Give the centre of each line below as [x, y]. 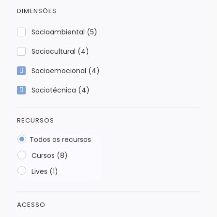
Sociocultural [54, 52]
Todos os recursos [60, 140]
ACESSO [31, 204]
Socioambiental [59, 32]
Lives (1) [44, 171]
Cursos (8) [49, 156]
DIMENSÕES [37, 11]
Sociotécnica [55, 90]
